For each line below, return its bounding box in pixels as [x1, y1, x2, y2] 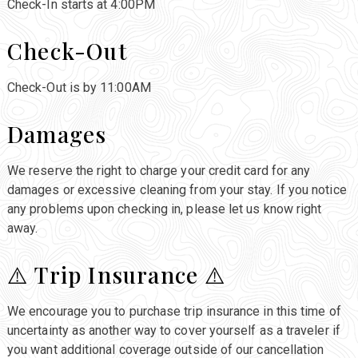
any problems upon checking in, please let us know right [6, 201, 322, 217]
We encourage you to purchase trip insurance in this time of [6, 303, 341, 319]
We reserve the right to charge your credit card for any [6, 162, 311, 178]
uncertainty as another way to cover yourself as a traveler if [6, 322, 340, 338]
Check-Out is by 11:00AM [6, 79, 151, 95]
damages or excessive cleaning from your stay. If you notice [6, 181, 347, 197]
